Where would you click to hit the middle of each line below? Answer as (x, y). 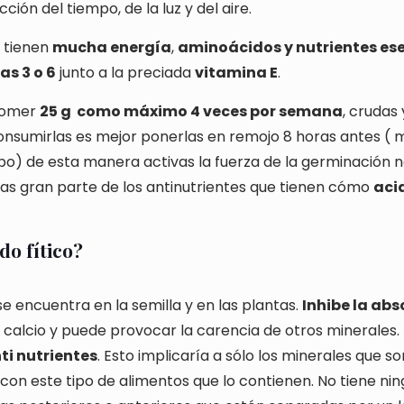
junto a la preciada (125, 73)
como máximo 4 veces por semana (210, 111)
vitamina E (236, 73)
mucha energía (112, 47)
